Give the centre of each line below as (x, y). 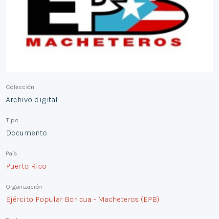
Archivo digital (32, 100)
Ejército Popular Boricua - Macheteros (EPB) (83, 199)
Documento (26, 133)
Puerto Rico (26, 166)
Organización (24, 187)
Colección (20, 87)
